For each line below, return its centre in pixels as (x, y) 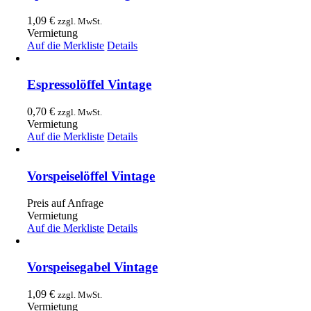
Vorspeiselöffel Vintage (91, 176)
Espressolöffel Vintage (90, 85)
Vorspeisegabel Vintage (93, 267)
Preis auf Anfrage (66, 203)
